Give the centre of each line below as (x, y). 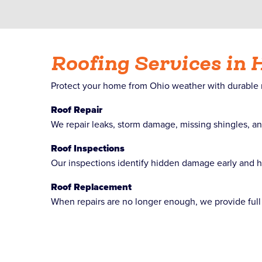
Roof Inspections (88, 148)
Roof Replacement (91, 187)
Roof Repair (77, 110)
